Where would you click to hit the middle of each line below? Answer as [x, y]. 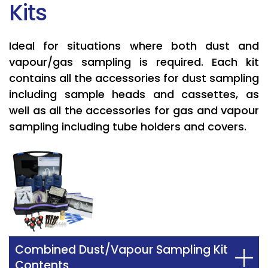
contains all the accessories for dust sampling [134, 78]
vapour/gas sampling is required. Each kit [134, 62]
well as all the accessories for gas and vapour [134, 110]
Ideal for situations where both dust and [134, 46]
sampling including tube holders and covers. [128, 127]
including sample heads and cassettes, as [134, 94]
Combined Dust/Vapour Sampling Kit [121, 250]
